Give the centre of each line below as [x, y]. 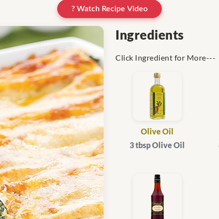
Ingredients [150, 35]
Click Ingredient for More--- [165, 58]
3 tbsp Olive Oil [157, 145]
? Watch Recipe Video [109, 9]
